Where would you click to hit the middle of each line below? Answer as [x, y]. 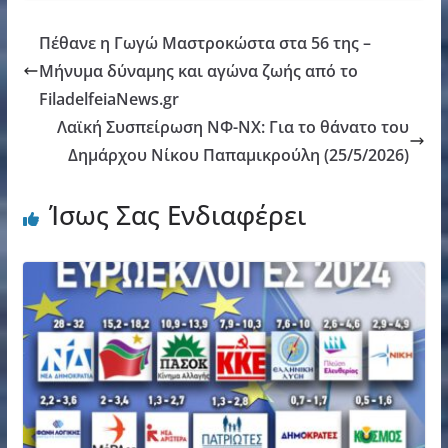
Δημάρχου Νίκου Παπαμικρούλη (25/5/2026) [239, 154]
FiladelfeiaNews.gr [108, 98]
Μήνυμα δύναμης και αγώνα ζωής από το [198, 70]
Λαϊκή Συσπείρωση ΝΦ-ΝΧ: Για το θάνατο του [233, 126]
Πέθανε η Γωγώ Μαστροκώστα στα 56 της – [204, 42]
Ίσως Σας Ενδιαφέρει [177, 214]
